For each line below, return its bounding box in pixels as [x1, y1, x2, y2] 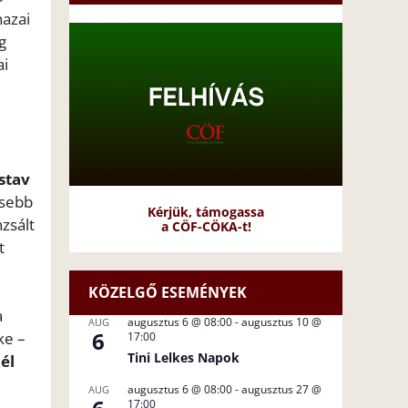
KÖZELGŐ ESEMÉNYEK [88, 281, 247, 302]
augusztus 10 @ [241, 313, 321, 330]
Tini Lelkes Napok [127, 348, 240, 366]
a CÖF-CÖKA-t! [160, 217, 251, 235]
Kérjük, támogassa [148, 202, 264, 220]
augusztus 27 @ [241, 381, 321, 397]
